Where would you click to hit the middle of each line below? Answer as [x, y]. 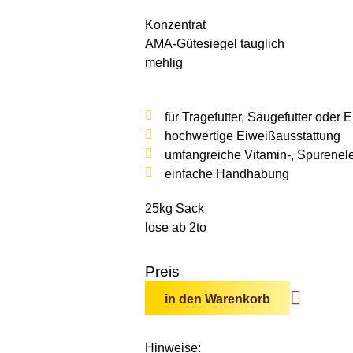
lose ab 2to [175, 227]
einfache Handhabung [227, 173]
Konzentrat [175, 24]
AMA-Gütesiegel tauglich [214, 43]
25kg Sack [174, 208]
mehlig [163, 62]
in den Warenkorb [217, 299]
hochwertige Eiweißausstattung [252, 136]
